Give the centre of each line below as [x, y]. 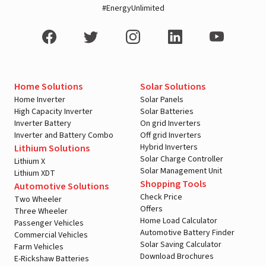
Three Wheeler [41, 211]
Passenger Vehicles [49, 223]
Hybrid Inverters [169, 147]
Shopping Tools [173, 184]
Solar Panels [162, 100]
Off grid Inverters [171, 135]
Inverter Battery [43, 123]
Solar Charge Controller [182, 159]
